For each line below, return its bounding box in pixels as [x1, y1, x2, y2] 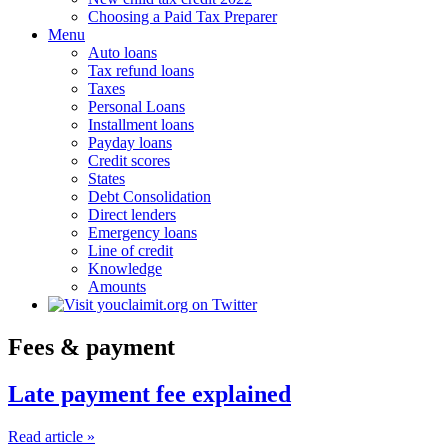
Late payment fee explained [8, 380, 291, 407]
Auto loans [88, 44, 157, 61]
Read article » [8, 427, 95, 445]
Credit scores [88, 152, 170, 169]
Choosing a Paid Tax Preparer [88, 8, 277, 25]
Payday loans [88, 134, 172, 151]
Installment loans [88, 116, 194, 133]
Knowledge [88, 260, 162, 277]
